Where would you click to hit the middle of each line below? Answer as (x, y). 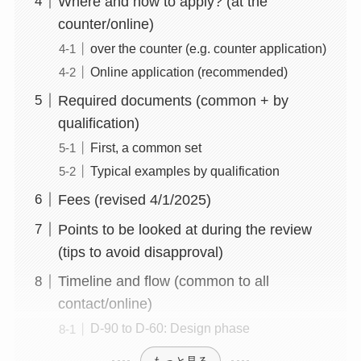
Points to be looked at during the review (185, 229)
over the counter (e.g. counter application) (208, 48)
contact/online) (105, 304)
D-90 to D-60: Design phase (170, 328)
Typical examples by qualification (185, 170)
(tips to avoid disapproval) (140, 252)
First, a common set (145, 147)
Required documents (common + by (173, 100)
